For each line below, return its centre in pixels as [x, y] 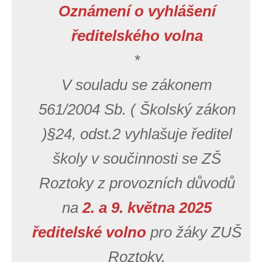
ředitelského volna [137, 36]
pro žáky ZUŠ [196, 232]
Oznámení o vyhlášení [137, 11]
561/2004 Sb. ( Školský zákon [137, 109]
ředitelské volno [89, 232]
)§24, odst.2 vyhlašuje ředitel [137, 134]
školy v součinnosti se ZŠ [137, 158]
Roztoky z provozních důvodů [137, 183]
